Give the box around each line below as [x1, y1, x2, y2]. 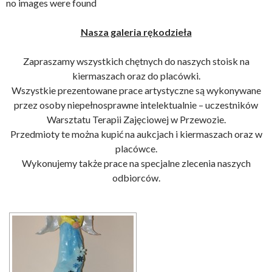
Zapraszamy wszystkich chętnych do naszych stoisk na [22, 55, 250, 67]
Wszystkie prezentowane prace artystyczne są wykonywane [11, 84, 261, 96]
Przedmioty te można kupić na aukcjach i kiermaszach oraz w [10, 128, 262, 140]
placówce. [115, 143, 157, 154]
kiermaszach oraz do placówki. [72, 70, 200, 81]
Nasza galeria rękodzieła [80, 26, 192, 38]
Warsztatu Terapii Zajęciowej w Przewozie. [46, 114, 226, 125]
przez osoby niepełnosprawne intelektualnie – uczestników [14, 99, 258, 110]
